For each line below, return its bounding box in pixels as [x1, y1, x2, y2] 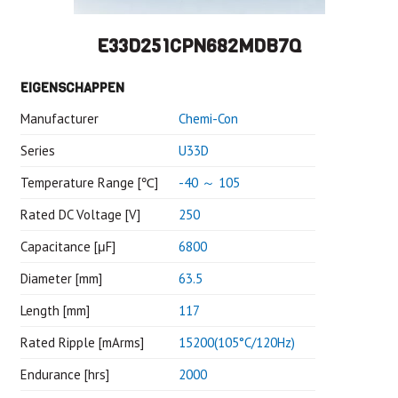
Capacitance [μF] [20, 237, 115, 255]
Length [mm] [20, 301, 90, 319]
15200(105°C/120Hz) [178, 333, 295, 351]
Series [20, 141, 55, 159]
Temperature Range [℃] [20, 173, 158, 191]
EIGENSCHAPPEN [20, 79, 124, 97]
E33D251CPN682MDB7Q [97, 33, 301, 59]
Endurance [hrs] [20, 365, 109, 383]
